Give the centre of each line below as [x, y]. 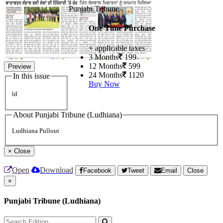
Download [56, 170]
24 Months [105, 75]
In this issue [31, 76]
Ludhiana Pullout [36, 131]
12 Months [105, 66]
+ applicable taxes [116, 48]
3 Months [103, 57]
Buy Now [104, 84]
